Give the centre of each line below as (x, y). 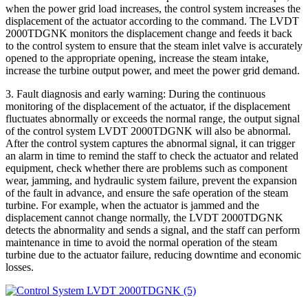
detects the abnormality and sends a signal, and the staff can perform (153, 230)
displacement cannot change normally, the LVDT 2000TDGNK (144, 217)
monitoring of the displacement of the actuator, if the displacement (148, 106)
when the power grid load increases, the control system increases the (153, 8)
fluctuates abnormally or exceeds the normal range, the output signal (153, 118)
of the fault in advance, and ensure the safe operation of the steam (147, 192)
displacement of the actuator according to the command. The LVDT (152, 21)
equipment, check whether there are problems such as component (146, 168)
